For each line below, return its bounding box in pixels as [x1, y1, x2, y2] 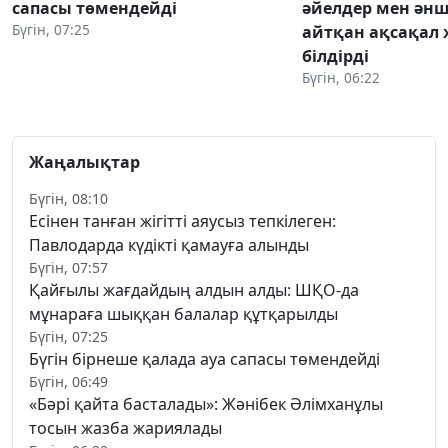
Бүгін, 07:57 [29, 257, 108, 277]
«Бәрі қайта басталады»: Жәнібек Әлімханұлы [29, 392, 383, 415]
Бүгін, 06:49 [29, 371, 108, 391]
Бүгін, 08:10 [29, 188, 108, 208]
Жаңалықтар [29, 150, 140, 173]
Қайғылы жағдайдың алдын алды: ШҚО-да [29, 278, 359, 301]
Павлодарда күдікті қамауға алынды [29, 233, 309, 256]
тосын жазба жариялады [29, 416, 222, 439]
